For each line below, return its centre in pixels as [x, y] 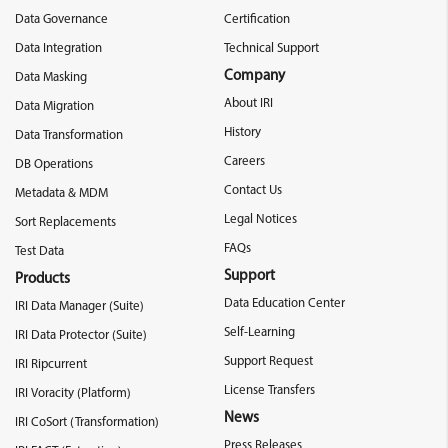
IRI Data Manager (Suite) [79, 306]
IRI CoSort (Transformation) [87, 422]
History [242, 132]
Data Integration [58, 48]
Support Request [268, 361]
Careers [244, 161]
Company [254, 76]
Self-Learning [259, 332]
